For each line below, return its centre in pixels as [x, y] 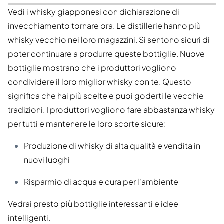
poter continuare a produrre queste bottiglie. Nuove [106, 53]
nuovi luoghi [47, 159]
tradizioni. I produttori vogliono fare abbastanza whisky [111, 109]
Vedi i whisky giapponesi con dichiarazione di [94, 11]
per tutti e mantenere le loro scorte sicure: [87, 123]
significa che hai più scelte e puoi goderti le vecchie [106, 95]
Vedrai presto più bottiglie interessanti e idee [93, 203]
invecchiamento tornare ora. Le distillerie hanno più [104, 25]
